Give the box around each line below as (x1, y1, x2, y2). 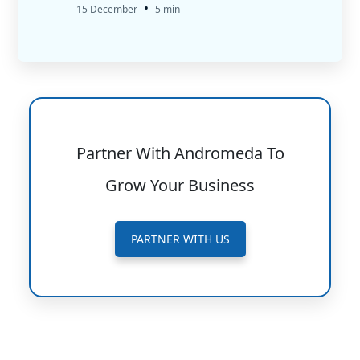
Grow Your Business (105, 174, 255, 196)
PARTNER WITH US (130, 231, 230, 247)
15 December (76, 2, 137, 16)
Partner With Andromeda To (76, 142, 284, 164)
